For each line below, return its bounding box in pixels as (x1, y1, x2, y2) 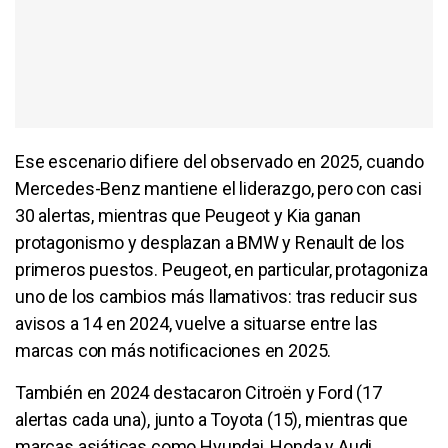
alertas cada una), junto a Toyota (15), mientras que (15, 408, 408, 430)
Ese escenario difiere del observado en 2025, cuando (15, 150, 424, 172)
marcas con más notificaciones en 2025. (15, 339, 332, 361)
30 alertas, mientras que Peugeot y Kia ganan (15, 204, 362, 226)
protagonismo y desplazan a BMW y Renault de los (15, 231, 405, 253)
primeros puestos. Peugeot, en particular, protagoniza (15, 258, 428, 280)
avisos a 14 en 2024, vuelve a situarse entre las (15, 312, 378, 334)
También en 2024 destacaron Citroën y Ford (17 (15, 381, 382, 403)
